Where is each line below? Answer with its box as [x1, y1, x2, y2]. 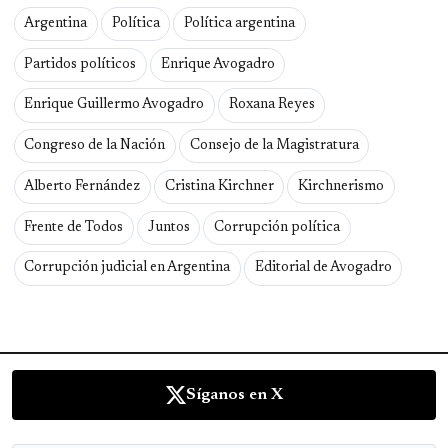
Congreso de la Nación [24, 139, 166, 154]
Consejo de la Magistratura [189, 139, 359, 154]
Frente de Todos [24, 220, 124, 235]
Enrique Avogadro [160, 57, 275, 72]
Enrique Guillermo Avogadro [24, 98, 205, 113]
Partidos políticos [24, 57, 137, 72]
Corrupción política [213, 220, 340, 235]
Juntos [147, 220, 190, 235]
